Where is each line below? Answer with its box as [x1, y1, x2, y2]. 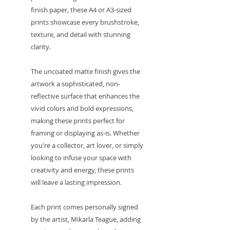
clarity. [31, 42, 50, 51]
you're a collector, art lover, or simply [31, 140, 143, 150]
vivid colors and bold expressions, [31, 103, 133, 113]
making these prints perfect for [31, 116, 125, 125]
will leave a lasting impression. [31, 177, 122, 187]
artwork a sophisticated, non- [31, 79, 120, 88]
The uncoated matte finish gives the [31, 66, 140, 76]
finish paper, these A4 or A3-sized [31, 5, 131, 14]
